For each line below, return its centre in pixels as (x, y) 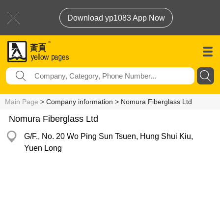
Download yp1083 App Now (116, 18)
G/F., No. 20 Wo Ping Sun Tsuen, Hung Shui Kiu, (109, 136)
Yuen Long (43, 148)
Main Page (22, 102)
